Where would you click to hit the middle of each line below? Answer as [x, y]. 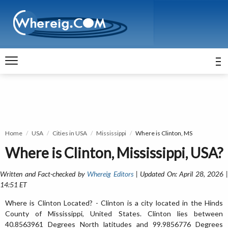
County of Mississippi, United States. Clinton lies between [114, 213]
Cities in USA [70, 133]
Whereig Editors [110, 174]
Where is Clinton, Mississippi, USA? [114, 153]
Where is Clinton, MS [164, 133]
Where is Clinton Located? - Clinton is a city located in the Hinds [114, 203]
